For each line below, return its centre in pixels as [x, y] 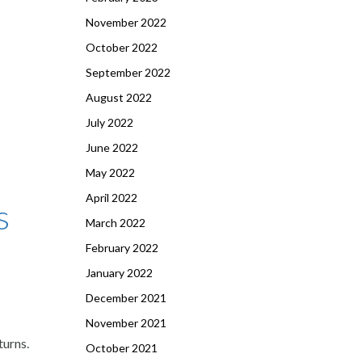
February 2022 [122, 248]
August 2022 [119, 97]
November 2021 [126, 323]
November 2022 [126, 22]
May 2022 [110, 173]
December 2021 [126, 298]
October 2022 [122, 47]
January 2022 [119, 273]
